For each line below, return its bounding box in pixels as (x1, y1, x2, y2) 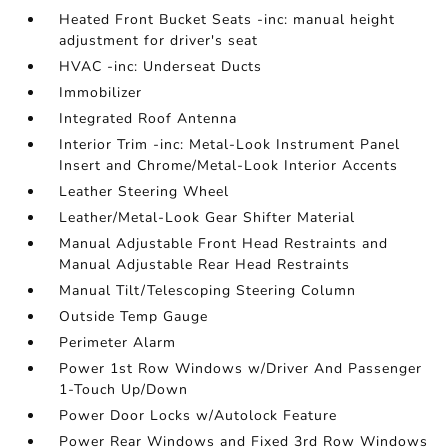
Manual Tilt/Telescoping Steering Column (59, 281, 357, 300)
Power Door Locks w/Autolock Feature (59, 406, 338, 425)
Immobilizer (59, 83, 143, 102)
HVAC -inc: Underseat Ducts (59, 57, 263, 76)
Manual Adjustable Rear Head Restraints (59, 255, 351, 274)
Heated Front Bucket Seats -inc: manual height (59, 10, 396, 29)
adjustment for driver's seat (59, 31, 259, 50)
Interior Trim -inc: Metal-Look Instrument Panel (59, 135, 401, 154)
